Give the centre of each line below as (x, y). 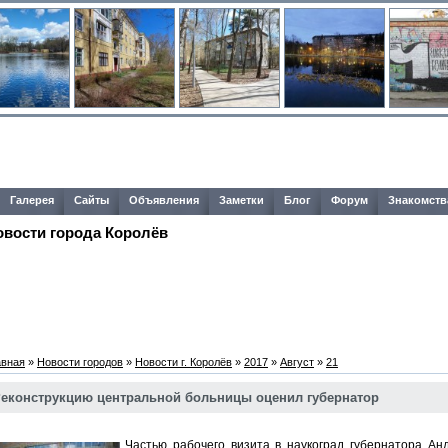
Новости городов (80, 362)
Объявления (164, 200)
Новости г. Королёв (183, 362)
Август (297, 362)
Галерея (32, 200)
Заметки (241, 200)
